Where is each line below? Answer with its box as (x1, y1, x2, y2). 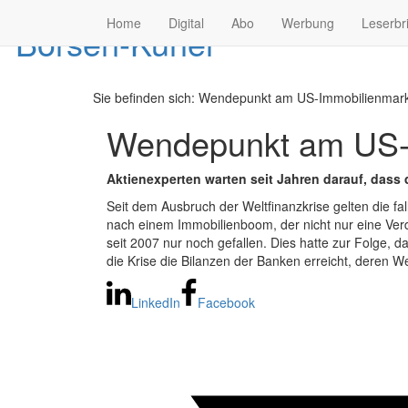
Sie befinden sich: (93, 88, 199, 107)
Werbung (281, 14, 334, 32)
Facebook (198, 293, 256, 312)
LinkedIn (131, 293, 181, 312)
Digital (168, 14, 204, 32)
